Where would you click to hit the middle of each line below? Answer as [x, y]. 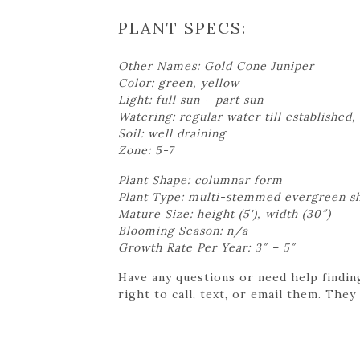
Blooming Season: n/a [183, 230]
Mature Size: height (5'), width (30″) [225, 213]
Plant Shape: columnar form [200, 180]
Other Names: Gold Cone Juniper [216, 65]
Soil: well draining [172, 133]
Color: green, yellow [179, 82]
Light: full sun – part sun [191, 99]
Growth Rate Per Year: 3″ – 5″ [207, 247]
